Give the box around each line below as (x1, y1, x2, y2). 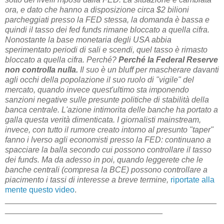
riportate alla (170, 175, 214, 184)
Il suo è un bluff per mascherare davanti (78, 65, 219, 74)
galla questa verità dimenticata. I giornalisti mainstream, (5, 115, 201, 124)
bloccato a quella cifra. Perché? (5, 55, 118, 64)
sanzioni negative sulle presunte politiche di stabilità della (5, 95, 209, 104)
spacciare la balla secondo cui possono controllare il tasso (5, 145, 211, 154)
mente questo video (5, 185, 74, 194)
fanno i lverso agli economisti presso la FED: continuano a (5, 135, 211, 144)
